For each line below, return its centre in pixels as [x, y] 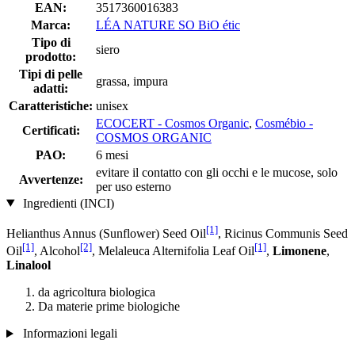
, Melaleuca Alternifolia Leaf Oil [173, 251]
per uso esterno [134, 186]
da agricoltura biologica [97, 292]
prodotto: [51, 56]
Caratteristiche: [51, 105]
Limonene [300, 251]
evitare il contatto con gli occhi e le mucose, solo [217, 172]
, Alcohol [57, 251]
